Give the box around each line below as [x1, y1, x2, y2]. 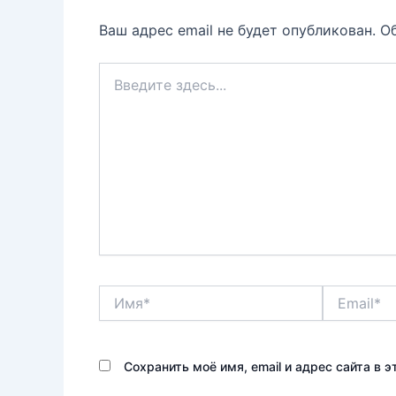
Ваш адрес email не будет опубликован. [99, 21, 376, 40]
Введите [98, 63, 148, 79]
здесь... [98, 80, 144, 96]
